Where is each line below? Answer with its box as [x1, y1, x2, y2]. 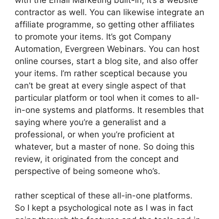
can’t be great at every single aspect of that [15, 80, 186, 90]
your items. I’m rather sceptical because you [15, 68, 187, 78]
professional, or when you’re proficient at [15, 129, 175, 139]
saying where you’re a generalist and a [15, 117, 166, 127]
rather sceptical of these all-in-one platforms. [15, 191, 193, 200]
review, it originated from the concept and [15, 153, 179, 164]
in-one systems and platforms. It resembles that [15, 105, 204, 115]
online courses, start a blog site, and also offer [15, 56, 198, 66]
